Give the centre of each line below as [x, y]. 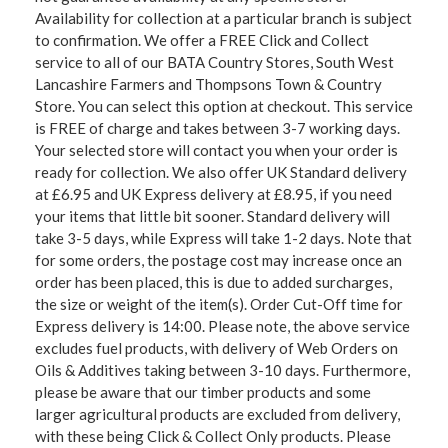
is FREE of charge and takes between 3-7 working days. [217, 128]
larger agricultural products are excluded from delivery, [217, 414]
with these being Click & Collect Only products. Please [213, 436]
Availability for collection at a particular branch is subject [223, 18]
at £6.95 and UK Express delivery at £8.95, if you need [213, 194]
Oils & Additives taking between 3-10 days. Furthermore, [222, 370]
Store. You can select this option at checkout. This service [224, 106]
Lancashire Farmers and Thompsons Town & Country [208, 84]
